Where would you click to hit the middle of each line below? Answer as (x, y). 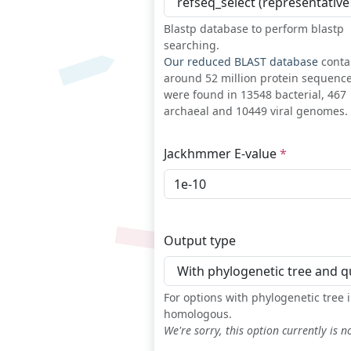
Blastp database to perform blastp (254, 29)
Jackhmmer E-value (222, 154)
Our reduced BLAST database (241, 62)
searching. (192, 45)
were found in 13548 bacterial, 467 (255, 95)
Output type (200, 241)
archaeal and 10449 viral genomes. (256, 111)
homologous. (198, 314)
